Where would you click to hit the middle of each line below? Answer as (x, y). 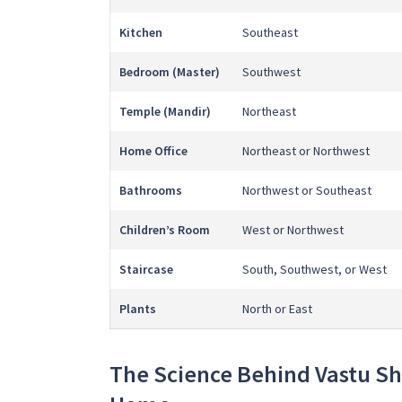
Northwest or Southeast (307, 191)
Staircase (146, 270)
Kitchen (141, 33)
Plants (138, 309)
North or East (277, 309)
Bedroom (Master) (170, 72)
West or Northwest (293, 230)
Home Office (153, 151)
